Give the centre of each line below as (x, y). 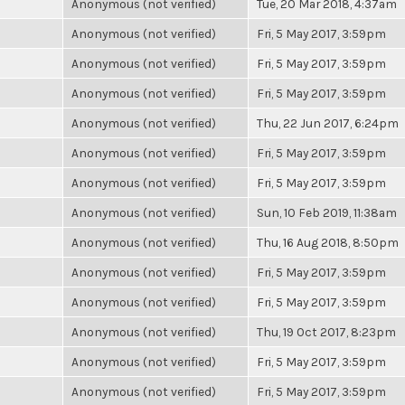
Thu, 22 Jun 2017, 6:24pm (328, 123)
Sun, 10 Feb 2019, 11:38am (327, 212)
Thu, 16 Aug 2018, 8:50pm (328, 242)
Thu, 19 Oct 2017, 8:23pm (326, 332)
